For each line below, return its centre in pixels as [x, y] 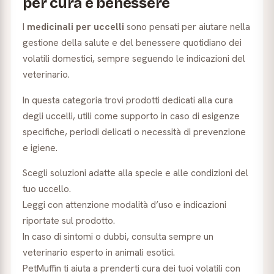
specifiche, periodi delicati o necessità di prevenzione [134, 131]
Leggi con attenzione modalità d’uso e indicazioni [124, 205]
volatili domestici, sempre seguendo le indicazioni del [134, 58]
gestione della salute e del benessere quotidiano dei [132, 43]
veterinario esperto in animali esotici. [99, 252]
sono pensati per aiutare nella [187, 27]
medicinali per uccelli [76, 27]
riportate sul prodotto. [69, 220]
